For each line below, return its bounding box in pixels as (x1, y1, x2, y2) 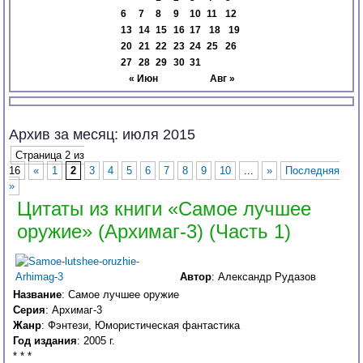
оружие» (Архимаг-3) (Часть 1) (17, 220, 292, 243)
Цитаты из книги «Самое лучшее (17, 198, 312, 220)
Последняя (285, 164, 340, 177)
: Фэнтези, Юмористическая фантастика (41, 319, 241, 332)
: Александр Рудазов (211, 271, 317, 284)
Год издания (13, 335, 78, 348)
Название (13, 288, 62, 301)
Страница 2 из (15, 149, 85, 162)
